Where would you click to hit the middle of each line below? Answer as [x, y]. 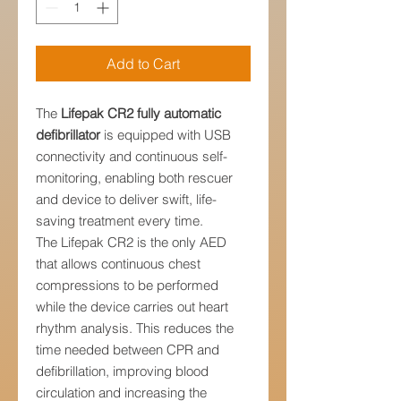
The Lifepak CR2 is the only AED [131, 242]
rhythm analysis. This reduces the [135, 328]
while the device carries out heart [132, 306]
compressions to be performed [127, 285]
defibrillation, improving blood [122, 371]
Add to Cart [143, 63]
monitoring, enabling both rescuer [134, 177]
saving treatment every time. [119, 220]
